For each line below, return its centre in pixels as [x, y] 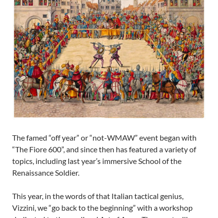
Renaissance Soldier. [46, 173]
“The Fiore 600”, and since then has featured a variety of [104, 149]
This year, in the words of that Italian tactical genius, [98, 196]
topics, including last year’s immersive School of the [97, 161]
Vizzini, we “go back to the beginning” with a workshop [102, 208]
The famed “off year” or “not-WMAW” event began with [104, 138]
